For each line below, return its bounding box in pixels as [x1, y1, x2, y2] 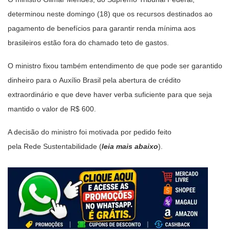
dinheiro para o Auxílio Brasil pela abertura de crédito [8, 75, 181, 84]
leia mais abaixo [102, 142, 158, 150]
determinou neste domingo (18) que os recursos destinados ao [8, 9, 213, 18]
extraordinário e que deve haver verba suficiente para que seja [8, 90, 212, 99]
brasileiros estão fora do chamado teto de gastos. [8, 38, 169, 47]
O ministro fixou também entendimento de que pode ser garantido [8, 61, 222, 70]
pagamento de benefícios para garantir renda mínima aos [8, 24, 196, 32]
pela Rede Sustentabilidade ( [8, 142, 102, 150]
